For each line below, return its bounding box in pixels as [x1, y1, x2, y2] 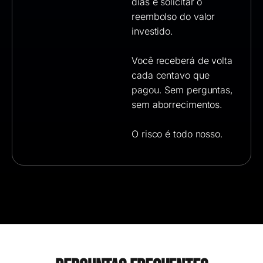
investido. [131, 25, 174, 37]
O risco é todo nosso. [131, 127, 223, 140]
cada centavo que [131, 69, 210, 81]
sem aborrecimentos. [131, 98, 223, 110]
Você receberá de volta [131, 54, 232, 66]
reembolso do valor [131, 10, 215, 22]
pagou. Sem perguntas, [131, 83, 233, 96]
